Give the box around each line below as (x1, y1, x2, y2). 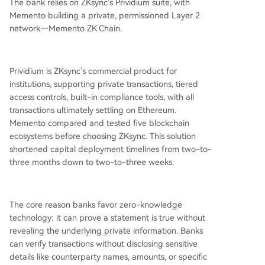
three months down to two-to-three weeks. (9, 157, 174, 167)
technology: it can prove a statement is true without (9, 213, 205, 222)
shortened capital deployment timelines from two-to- (9, 144, 212, 154)
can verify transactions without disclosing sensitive (9, 239, 198, 248)
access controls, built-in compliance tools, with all (9, 92, 194, 102)
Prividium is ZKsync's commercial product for (9, 66, 177, 76)
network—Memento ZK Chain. (9, 24, 122, 33)
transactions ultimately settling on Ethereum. (9, 105, 176, 115)
